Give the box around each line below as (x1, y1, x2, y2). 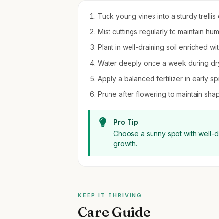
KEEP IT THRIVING (78, 192, 142, 198)
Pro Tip (113, 118, 139, 126)
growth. (113, 139, 138, 148)
